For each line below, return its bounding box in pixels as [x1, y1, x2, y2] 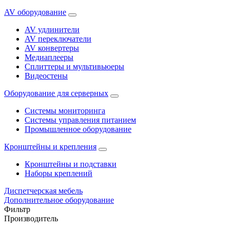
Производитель [4, 214, 58, 223]
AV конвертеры [25, 44, 79, 52]
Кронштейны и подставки [25, 160, 117, 168]
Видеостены [25, 71, 68, 80]
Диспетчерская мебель [4, 186, 83, 195]
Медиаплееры [25, 53, 73, 62]
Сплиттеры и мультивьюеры [25, 62, 124, 71]
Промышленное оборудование [25, 125, 131, 133]
